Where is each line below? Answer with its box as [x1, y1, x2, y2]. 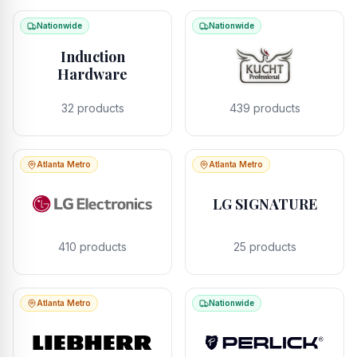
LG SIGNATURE [212, 194, 317, 214]
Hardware [57, 65, 127, 84]
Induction [60, 47, 125, 66]
